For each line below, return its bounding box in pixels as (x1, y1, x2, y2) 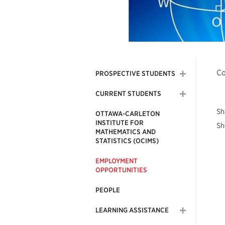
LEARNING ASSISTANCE (95, 206, 169, 214)
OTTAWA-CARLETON (95, 110, 160, 118)
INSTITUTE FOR (95, 119, 144, 127)
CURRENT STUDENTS (95, 90, 161, 97)
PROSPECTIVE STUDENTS (95, 70, 175, 77)
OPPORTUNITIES (95, 166, 147, 174)
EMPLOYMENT (95, 157, 138, 165)
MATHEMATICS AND (95, 128, 156, 136)
